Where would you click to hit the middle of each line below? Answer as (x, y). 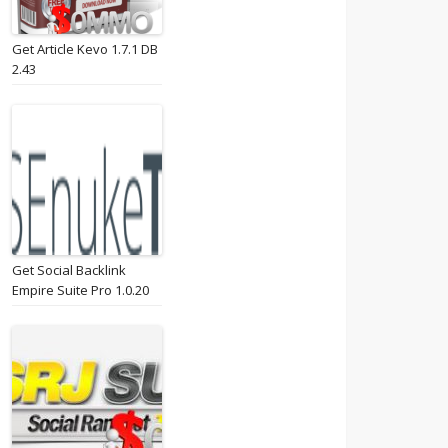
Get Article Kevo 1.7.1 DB (85, 49)
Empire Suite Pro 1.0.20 (80, 290)
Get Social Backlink (69, 270)
